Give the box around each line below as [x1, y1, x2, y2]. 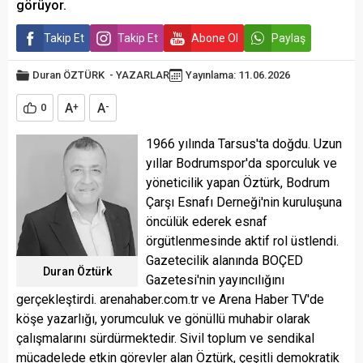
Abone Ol [191, 32, 238, 45]
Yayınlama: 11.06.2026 [186, 69, 290, 81]
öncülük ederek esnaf [146, 214, 267, 229]
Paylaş [271, 32, 305, 45]
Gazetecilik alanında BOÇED [146, 253, 303, 268]
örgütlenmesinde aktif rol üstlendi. [146, 233, 339, 249]
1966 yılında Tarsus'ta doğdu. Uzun [146, 136, 342, 152]
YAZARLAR [116, 69, 169, 81]
